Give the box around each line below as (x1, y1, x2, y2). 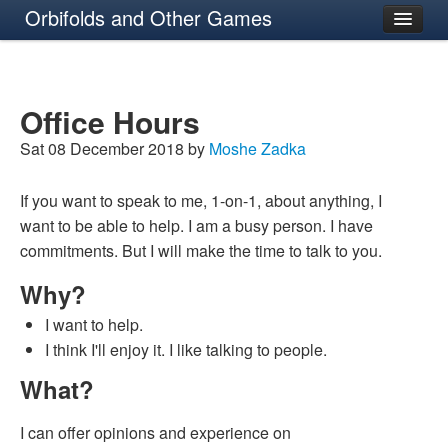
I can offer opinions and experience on (20, 420, 291, 444)
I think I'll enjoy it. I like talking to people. (45, 337, 327, 361)
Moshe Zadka (209, 137, 306, 160)
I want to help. (45, 312, 143, 336)
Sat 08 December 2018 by (20, 137, 209, 160)
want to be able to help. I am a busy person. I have (20, 214, 373, 237)
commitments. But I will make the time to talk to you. (20, 239, 382, 262)
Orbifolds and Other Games (25, 3, 272, 32)
